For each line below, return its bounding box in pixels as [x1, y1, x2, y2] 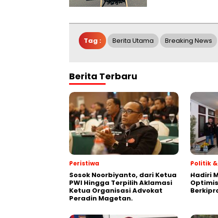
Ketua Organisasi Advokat [69, 185, 163, 195]
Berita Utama [112, 36, 154, 45]
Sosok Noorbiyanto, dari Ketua [69, 170, 177, 180]
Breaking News [165, 36, 212, 45]
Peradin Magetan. [69, 193, 133, 203]
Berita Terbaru [69, 70, 137, 82]
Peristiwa [69, 159, 99, 167]
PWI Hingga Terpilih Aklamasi [69, 178, 172, 187]
